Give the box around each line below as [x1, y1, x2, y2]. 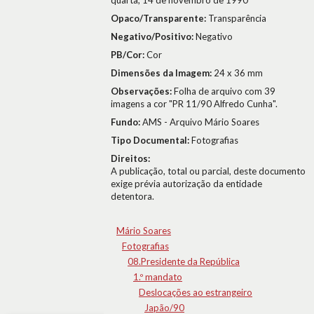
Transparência [208, 13, 266, 24]
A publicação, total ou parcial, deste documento [111, 165, 306, 177]
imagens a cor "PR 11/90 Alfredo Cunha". [111, 98, 278, 109]
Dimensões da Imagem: [111, 67, 214, 78]
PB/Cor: [111, 49, 146, 60]
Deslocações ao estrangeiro [139, 287, 252, 298]
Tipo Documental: [111, 135, 191, 146]
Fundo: [111, 116, 142, 128]
